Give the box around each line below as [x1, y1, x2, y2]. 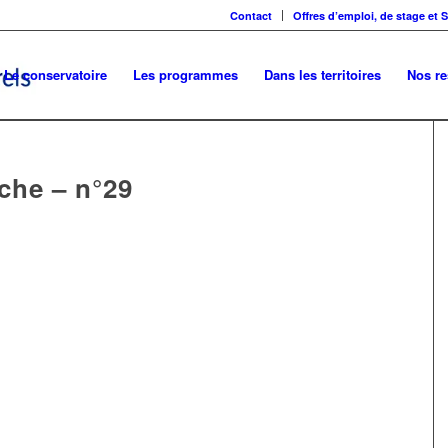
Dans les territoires [264, 65, 381, 84]
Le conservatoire [4, 65, 107, 84]
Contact [230, 8, 272, 23]
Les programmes [133, 65, 238, 84]
